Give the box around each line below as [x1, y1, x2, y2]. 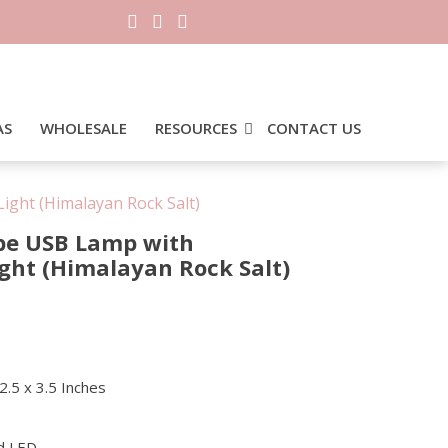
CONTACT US [267, 118, 361, 138]
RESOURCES [155, 118, 237, 138]
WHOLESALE [40, 118, 127, 138]
